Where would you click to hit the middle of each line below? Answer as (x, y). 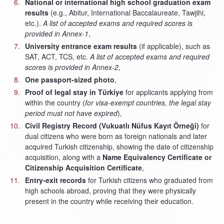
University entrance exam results (81, 46)
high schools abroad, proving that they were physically (110, 190)
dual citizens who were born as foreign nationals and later (116, 136)
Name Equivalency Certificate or (157, 157)
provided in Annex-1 (57, 33)
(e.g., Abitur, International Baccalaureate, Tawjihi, (127, 12)
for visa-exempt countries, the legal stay (148, 102)
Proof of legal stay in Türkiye (75, 92)
